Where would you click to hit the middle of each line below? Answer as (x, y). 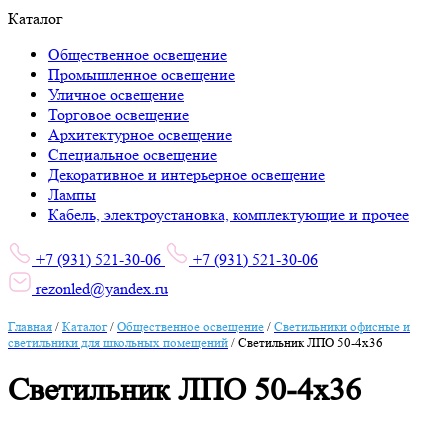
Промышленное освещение (141, 74)
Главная (30, 326)
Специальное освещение (132, 154)
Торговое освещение (118, 114)
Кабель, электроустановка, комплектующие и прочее (228, 214)
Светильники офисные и (342, 326)
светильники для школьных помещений (118, 342)
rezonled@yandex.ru (100, 288)
